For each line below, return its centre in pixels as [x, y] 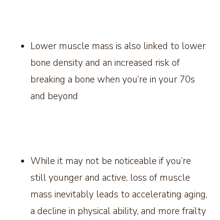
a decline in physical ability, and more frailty [118, 211]
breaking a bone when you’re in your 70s [113, 80]
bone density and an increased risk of [105, 63]
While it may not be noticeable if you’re [111, 161]
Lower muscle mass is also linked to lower [118, 46]
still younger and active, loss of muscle [110, 178]
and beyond [54, 96]
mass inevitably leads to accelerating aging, [119, 195]
